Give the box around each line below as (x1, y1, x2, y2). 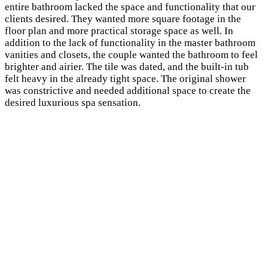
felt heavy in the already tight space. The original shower (5, 72, 246, 84)
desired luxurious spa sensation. (5, 96, 141, 108)
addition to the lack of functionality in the (5, 36, 184, 48)
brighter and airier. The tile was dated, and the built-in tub (5, 60, 249, 72)
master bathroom (184, 36, 255, 48)
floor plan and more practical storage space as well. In (5, 25, 233, 36)
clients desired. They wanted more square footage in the (5, 13, 241, 25)
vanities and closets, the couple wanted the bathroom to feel (5, 48, 258, 60)
